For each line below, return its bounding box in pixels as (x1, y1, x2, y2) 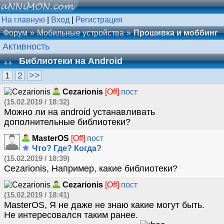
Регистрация (75, 15, 122, 24)
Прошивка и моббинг (133, 28, 218, 37)
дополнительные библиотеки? (4, 117, 130, 127)
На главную (1, 15, 45, 24)
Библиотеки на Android (19, 56, 122, 66)
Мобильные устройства (37, 28, 124, 37)
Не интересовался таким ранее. (4, 210, 138, 220)
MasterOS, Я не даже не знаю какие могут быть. (4, 200, 204, 210)
